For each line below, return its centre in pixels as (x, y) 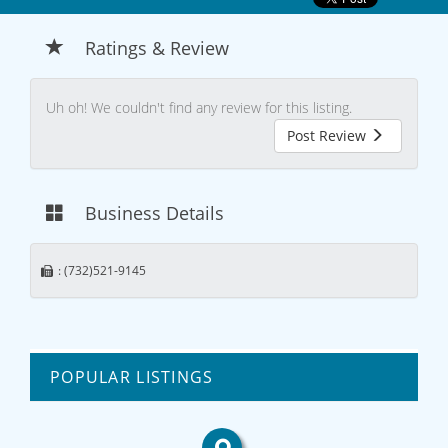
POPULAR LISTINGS (132, 377)
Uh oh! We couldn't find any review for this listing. (199, 108)
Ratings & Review (157, 47)
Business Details (154, 213)
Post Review (328, 136)
